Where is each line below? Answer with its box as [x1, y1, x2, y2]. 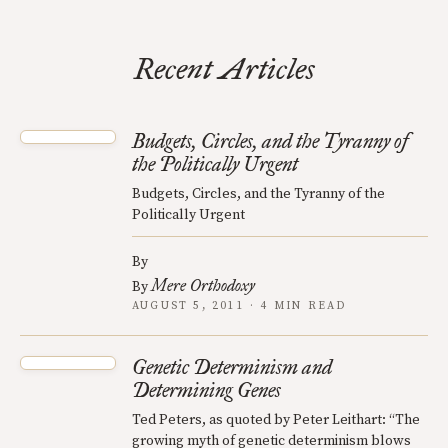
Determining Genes [132, 378, 281, 402]
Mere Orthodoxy [151, 276, 255, 295]
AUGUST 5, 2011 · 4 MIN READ [132, 299, 347, 313]
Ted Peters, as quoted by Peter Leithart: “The [132, 411, 420, 429]
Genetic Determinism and [132, 355, 332, 379]
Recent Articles [133, 51, 315, 87]
